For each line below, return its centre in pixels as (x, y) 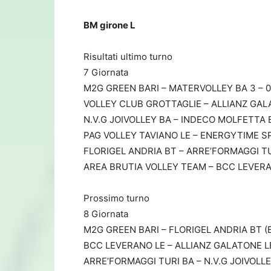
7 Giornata (106, 72)
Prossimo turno (116, 198)
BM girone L (109, 25)
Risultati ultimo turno (128, 56)
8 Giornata (106, 214)
